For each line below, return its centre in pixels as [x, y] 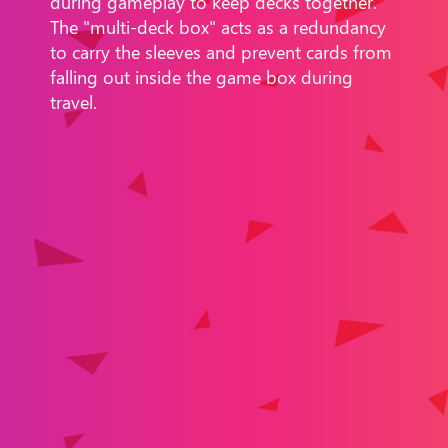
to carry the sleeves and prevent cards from [220, 51]
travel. [73, 101]
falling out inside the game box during [201, 76]
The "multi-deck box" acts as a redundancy [217, 26]
